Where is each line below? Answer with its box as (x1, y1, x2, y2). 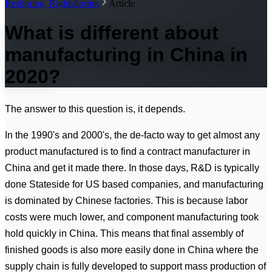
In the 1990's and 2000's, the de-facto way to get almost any (5, 129, 260, 140)
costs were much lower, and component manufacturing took (5, 211, 259, 222)
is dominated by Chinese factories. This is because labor (5, 195, 248, 206)
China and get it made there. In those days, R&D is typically (5, 162, 259, 173)
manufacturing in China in (5, 44, 248, 66)
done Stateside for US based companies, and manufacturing (5, 178, 263, 189)
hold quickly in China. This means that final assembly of (5, 228, 243, 239)
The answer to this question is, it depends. (5, 103, 185, 114)
